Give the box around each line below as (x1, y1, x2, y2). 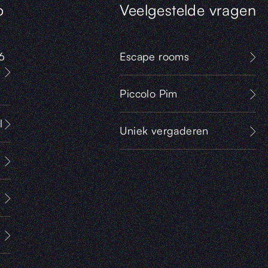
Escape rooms (120, 49, 190, 63)
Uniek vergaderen (120, 123, 209, 137)
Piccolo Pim (120, 86, 178, 100)
